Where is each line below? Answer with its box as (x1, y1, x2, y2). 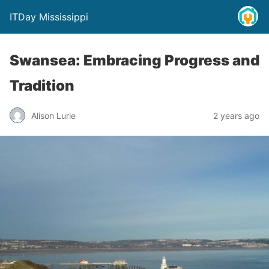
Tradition (10, 77, 74, 94)
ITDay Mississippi (10, 11, 88, 23)
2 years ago (213, 110, 259, 121)
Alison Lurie (31, 110, 76, 121)
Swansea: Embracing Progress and (10, 52, 259, 69)
